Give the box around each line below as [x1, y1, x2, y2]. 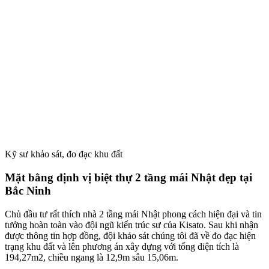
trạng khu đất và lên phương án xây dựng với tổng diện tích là [5, 241, 239, 252]
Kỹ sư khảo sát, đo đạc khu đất [5, 149, 122, 160]
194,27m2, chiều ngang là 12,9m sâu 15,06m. [5, 252, 178, 262]
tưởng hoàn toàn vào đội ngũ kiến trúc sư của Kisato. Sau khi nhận [5, 219, 258, 230]
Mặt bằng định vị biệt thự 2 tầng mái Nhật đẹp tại [5, 171, 252, 184]
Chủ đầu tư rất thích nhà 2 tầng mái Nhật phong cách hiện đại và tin [5, 208, 262, 219]
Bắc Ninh [5, 184, 51, 198]
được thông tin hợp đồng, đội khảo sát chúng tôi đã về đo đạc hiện [5, 230, 256, 241]
